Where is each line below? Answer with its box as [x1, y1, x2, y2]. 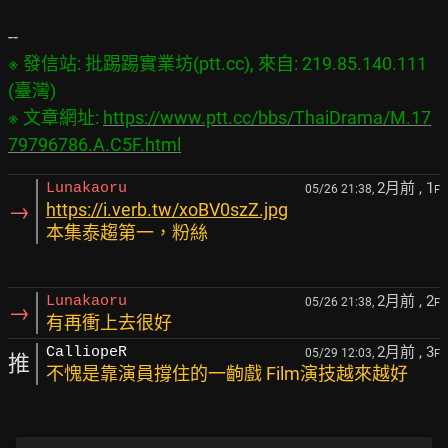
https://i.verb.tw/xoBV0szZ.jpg [46, 199, 288, 220]
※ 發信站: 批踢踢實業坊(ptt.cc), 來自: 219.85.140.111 [8, 53, 427, 74]
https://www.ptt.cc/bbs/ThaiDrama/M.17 [103, 107, 431, 128]
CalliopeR [46, 344, 127, 361]
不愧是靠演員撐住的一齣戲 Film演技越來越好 [46, 363, 408, 384]
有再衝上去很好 [46, 312, 172, 333]
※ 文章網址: [8, 107, 103, 128]
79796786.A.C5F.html [8, 134, 181, 155]
